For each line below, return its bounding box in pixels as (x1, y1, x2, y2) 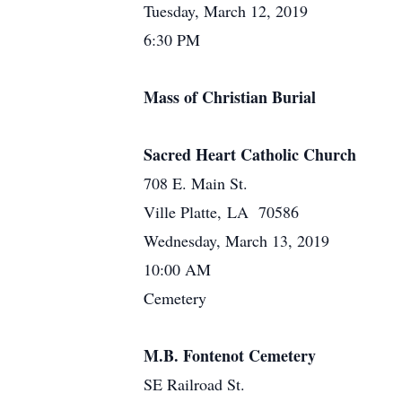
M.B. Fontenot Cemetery (144, 344, 316, 367)
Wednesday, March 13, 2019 (144, 230, 329, 251)
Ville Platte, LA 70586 (144, 201, 299, 223)
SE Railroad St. (144, 373, 245, 395)
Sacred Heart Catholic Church (144, 143, 356, 166)
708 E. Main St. (144, 172, 248, 194)
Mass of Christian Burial (144, 85, 316, 109)
